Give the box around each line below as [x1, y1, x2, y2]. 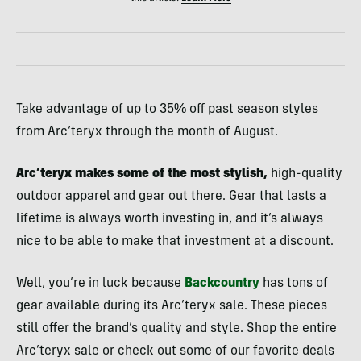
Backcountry [185, 277, 259, 291]
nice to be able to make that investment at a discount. [16, 235, 334, 249]
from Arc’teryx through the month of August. [16, 126, 278, 139]
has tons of [259, 277, 328, 291]
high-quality [268, 168, 342, 181]
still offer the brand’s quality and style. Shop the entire [16, 322, 337, 336]
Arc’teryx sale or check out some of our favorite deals [16, 345, 334, 359]
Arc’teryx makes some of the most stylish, [16, 168, 268, 181]
